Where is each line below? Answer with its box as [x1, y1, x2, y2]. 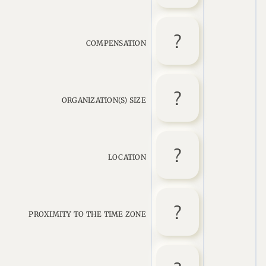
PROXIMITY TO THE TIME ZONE [28, 210, 146, 218]
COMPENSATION [85, 39, 146, 47]
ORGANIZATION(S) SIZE [61, 96, 146, 104]
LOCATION [107, 153, 146, 161]
